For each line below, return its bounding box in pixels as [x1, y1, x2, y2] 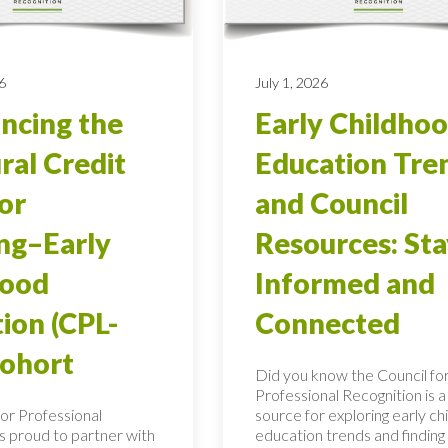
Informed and [254, 265, 435, 300]
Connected [254, 305, 400, 340]
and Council [254, 185, 408, 220]
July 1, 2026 [254, 73, 328, 91]
